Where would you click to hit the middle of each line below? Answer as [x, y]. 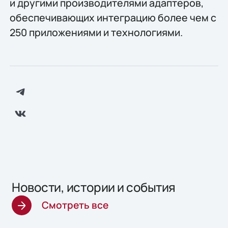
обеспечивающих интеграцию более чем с [113, 17]
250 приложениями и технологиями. [96, 32]
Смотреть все [75, 205]
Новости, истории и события [94, 187]
